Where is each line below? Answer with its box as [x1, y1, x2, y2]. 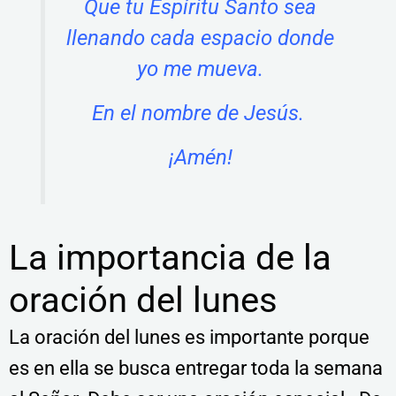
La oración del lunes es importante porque [9, 325, 369, 348]
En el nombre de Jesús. [91, 101, 309, 126]
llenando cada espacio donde [66, 26, 334, 51]
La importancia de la [9, 236, 331, 278]
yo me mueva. [137, 57, 263, 82]
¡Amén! [168, 145, 232, 171]
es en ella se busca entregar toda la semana [9, 356, 383, 379]
